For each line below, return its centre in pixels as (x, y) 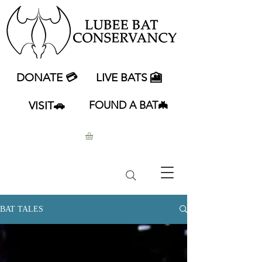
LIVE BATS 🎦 (129, 77)
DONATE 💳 (47, 77)
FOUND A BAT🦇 (129, 105)
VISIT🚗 (47, 106)
